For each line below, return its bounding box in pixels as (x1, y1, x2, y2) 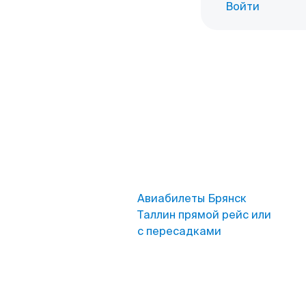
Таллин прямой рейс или (137, 208, 271, 222)
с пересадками (137, 224, 221, 238)
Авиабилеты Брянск (137, 191, 247, 206)
